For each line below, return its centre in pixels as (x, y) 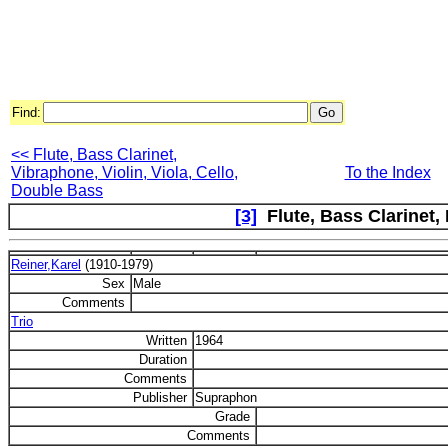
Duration (165, 359)
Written (168, 340)
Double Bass (57, 190)
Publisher (162, 397)
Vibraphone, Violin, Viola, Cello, (124, 172)
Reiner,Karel (46, 264)
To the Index (387, 172)
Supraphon (226, 397)
